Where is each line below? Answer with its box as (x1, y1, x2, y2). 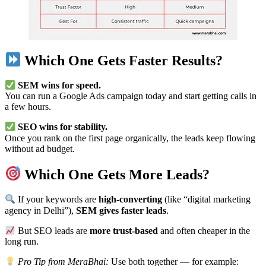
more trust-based (90, 226, 159, 236)
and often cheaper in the (158, 226, 251, 236)
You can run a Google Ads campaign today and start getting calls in (5, 91, 256, 102)
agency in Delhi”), (5, 205, 76, 216)
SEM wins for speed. (18, 80, 102, 91)
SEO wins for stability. (18, 122, 108, 132)
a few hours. (5, 102, 51, 112)
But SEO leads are (15, 226, 90, 236)
